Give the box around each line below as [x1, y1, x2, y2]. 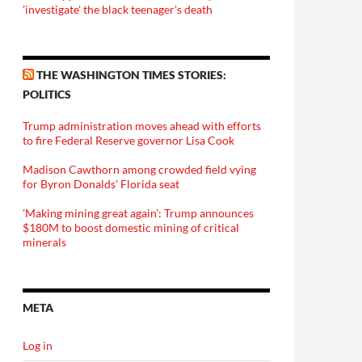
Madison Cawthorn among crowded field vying [23, 162, 256, 176]
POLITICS [23, 87, 71, 101]
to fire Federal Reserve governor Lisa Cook [23, 133, 234, 147]
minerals [23, 235, 66, 249]
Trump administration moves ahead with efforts [23, 119, 261, 133]
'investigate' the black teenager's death [23, 2, 213, 16]
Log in [23, 339, 53, 352]
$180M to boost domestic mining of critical [23, 221, 239, 234]
